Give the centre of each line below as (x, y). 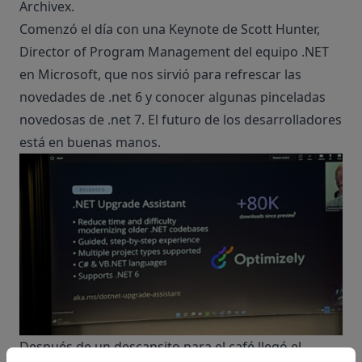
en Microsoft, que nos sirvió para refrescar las (160, 75)
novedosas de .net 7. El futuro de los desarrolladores (181, 120)
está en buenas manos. (90, 143)
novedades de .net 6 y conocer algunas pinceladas (173, 97)
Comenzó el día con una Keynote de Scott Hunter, (170, 29)
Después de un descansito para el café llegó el (160, 347)
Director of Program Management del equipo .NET (174, 52)
